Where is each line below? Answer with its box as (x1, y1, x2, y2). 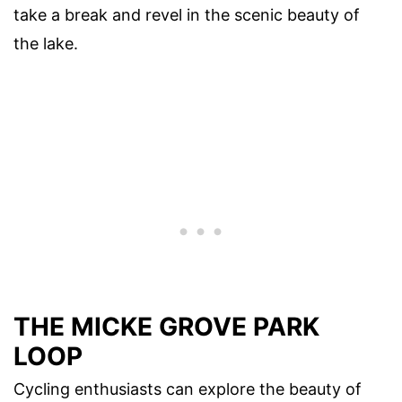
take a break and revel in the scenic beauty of (13, 4, 360, 24)
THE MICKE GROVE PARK (13, 311, 319, 343)
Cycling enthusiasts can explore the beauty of (13, 380, 362, 399)
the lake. (13, 33, 78, 53)
